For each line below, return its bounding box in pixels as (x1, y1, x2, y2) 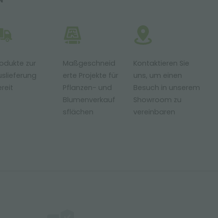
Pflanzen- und (63, 83, 112, 92)
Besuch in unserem (133, 83, 200, 92)
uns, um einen (133, 71, 182, 80)
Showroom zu (133, 95, 182, 105)
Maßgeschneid (63, 58, 116, 68)
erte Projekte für (63, 71, 119, 80)
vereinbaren (133, 107, 175, 117)
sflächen (63, 107, 94, 117)
